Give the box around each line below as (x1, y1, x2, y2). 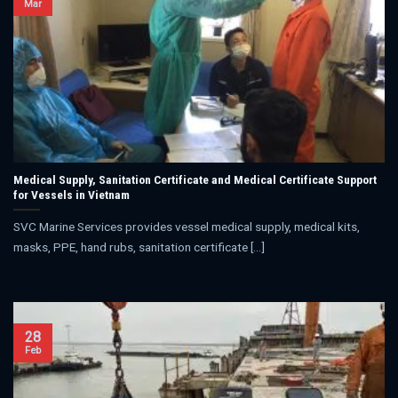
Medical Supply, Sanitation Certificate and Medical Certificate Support (13, 171, 377, 187)
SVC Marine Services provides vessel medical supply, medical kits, (13, 219, 360, 234)
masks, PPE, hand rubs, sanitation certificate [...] (13, 239, 265, 254)
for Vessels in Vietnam (13, 187, 130, 202)
